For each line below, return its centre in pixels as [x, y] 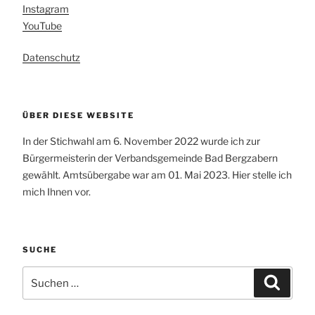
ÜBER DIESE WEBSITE [78, 116]
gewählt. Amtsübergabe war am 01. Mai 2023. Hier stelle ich [157, 174]
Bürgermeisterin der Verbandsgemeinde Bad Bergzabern [150, 157]
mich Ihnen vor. [57, 191]
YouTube [42, 26]
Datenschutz [51, 58]
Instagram [46, 9]
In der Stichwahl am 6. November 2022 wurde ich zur [141, 141]
